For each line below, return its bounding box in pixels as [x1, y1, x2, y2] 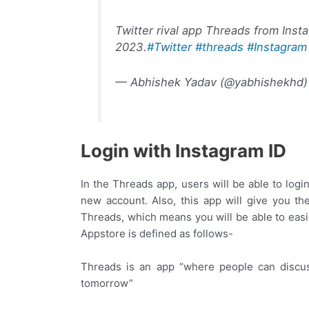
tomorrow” [81, 276, 133, 290]
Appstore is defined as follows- [81, 226, 233, 240]
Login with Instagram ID [81, 139, 286, 161]
